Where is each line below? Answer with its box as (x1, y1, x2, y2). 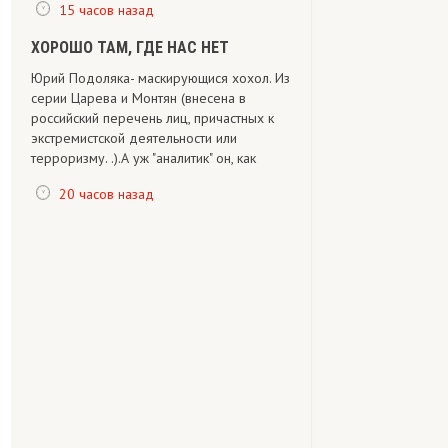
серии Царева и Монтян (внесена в (31, 89, 246, 107)
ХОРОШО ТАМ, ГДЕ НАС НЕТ (31, 38, 229, 57)
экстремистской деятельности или (31, 129, 237, 147)
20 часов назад (59, 184, 154, 203)
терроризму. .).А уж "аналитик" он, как (31, 149, 256, 167)
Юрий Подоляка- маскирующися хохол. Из (31, 69, 290, 87)
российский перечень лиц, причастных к (31, 109, 274, 127)
